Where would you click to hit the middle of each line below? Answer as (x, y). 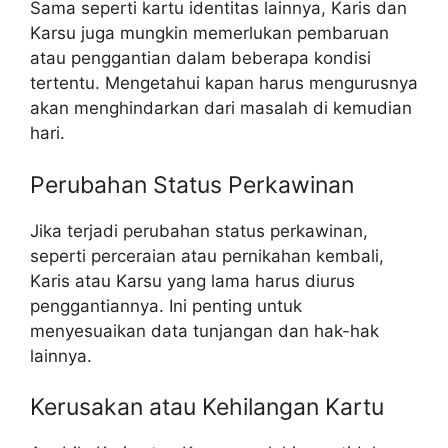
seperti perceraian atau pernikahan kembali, (207, 255)
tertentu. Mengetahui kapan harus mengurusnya (224, 83)
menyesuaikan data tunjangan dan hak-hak (204, 330)
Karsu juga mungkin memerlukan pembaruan (209, 33)
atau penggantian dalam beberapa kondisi (200, 58)
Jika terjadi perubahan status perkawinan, (199, 230)
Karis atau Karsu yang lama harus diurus (192, 280)
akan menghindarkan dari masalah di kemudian (221, 108)
